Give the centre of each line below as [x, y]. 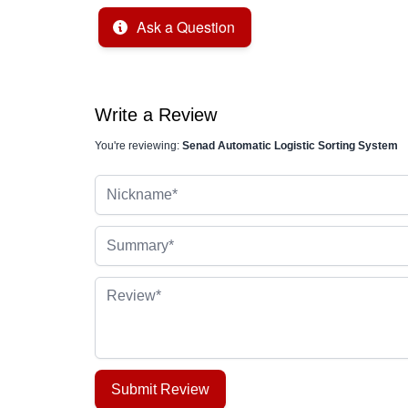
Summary [125, 235]
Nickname [127, 184]
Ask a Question [186, 27]
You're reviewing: [138, 146]
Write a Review [156, 115]
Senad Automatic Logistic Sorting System [290, 146]
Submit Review [160, 389]
